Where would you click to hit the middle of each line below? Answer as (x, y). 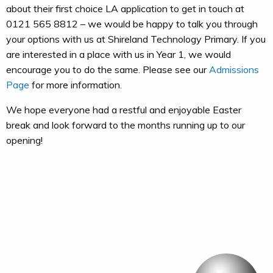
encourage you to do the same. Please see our (108, 69)
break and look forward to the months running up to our (126, 125)
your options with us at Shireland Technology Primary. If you (136, 39)
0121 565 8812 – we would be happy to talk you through (132, 24)
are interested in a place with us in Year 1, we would (119, 54)
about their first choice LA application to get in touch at (125, 9)
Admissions (234, 69)
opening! (24, 140)
